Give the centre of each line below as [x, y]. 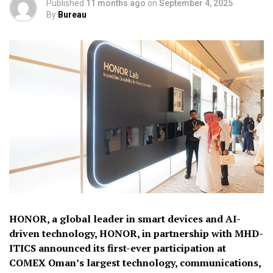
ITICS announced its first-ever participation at [118, 248]
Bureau [72, 15]
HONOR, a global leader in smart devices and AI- [125, 218]
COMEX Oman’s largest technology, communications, [135, 262]
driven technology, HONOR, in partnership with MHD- [136, 233]
